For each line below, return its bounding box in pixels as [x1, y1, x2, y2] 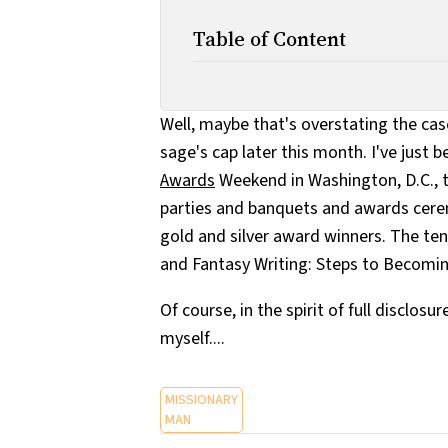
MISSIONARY [165, 389, 238, 410]
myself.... [160, 325, 225, 351]
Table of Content [193, 24, 346, 53]
